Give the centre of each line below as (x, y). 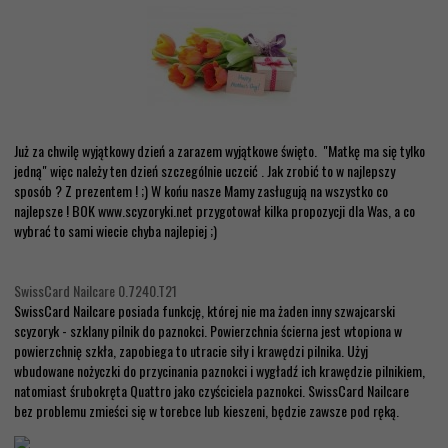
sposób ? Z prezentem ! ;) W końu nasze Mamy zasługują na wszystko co (201, 190)
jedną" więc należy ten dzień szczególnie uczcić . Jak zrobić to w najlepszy (204, 170)
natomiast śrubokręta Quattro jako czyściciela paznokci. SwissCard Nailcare (211, 390)
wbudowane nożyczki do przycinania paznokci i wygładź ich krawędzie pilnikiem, (219, 370)
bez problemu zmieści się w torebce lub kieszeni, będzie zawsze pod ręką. (206, 410)
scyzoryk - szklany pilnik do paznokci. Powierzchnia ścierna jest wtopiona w (208, 330)
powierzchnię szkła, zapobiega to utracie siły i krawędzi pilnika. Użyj (191, 350)
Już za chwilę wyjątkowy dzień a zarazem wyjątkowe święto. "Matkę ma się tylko (219, 150)
